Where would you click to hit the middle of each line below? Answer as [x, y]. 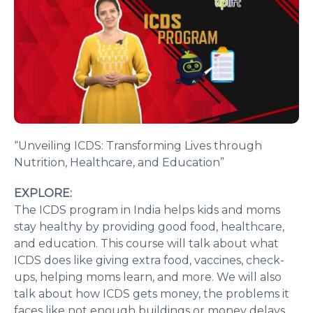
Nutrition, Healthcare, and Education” [119, 163]
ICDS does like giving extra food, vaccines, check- [149, 261]
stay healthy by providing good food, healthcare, [149, 227]
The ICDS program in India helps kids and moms [147, 210]
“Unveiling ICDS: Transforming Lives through [138, 146]
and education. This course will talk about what [146, 244]
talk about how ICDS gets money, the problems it [152, 294]
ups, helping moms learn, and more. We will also [148, 277]
